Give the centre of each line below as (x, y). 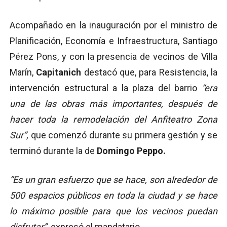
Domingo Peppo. (131, 151)
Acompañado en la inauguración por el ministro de (113, 25)
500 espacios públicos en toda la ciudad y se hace (113, 196)
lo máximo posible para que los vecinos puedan (113, 211)
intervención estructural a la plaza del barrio (106, 88)
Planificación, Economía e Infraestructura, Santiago (113, 41)
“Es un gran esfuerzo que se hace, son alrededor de (113, 180)
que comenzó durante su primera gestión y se (123, 135)
